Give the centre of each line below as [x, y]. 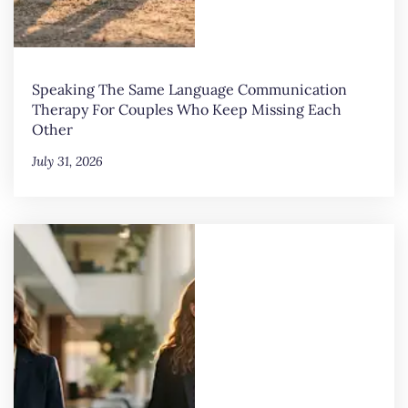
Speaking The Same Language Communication [189, 90]
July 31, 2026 [67, 162]
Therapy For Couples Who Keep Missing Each [187, 110]
